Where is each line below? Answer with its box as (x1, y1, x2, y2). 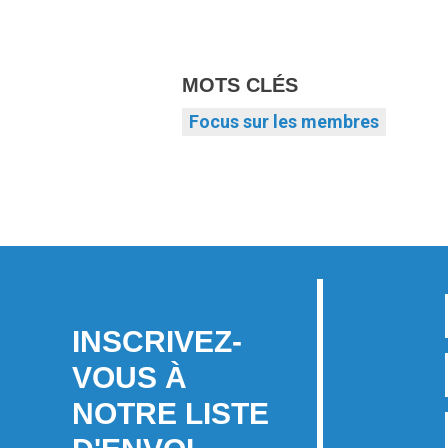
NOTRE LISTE (72, 397, 269, 431)
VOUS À (72, 361, 187, 395)
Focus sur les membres (189, 111, 379, 133)
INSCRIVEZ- (72, 325, 242, 359)
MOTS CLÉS (182, 74, 298, 97)
